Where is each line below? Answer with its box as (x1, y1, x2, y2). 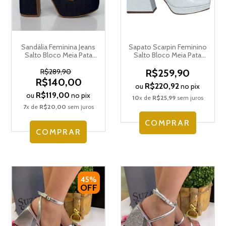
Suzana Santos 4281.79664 (17, 59, 100, 68)
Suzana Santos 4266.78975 (125, 59, 210, 68)
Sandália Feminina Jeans (21, 42, 96, 52)
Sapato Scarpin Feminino (128, 42, 207, 52)
